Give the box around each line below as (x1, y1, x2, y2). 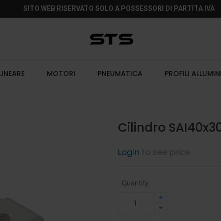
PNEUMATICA (98, 69, 143, 78)
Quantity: (122, 179, 150, 187)
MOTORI (47, 69, 76, 78)
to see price (140, 146, 190, 158)
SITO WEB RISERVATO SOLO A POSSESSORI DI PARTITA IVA (23, 4, 215, 12)
